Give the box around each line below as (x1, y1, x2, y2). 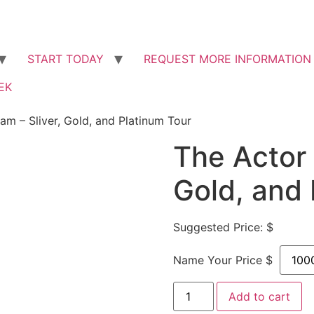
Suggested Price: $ (172, 220, 273, 234)
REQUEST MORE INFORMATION (144, 52, 311, 66)
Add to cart (228, 289, 290, 304)
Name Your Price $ (172, 253, 273, 268)
